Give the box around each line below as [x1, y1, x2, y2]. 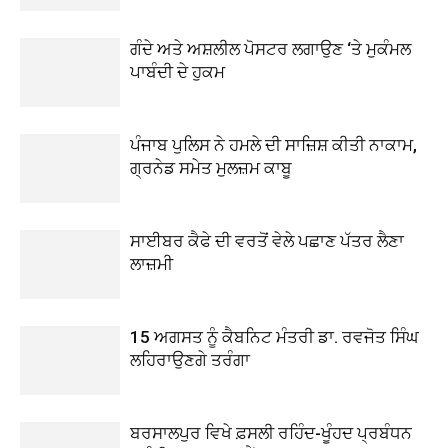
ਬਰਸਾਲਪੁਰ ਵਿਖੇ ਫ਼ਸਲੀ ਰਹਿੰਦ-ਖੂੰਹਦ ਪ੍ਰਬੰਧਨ [130, 423, 412, 443]
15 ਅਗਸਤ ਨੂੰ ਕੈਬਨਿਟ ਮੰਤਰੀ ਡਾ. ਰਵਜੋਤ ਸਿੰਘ [130, 327, 419, 347]
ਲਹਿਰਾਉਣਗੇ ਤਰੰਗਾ [130, 350, 250, 370]
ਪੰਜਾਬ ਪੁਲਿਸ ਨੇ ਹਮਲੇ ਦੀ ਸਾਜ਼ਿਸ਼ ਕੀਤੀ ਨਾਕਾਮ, [130, 135, 417, 155]
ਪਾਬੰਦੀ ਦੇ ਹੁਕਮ [130, 62, 225, 82]
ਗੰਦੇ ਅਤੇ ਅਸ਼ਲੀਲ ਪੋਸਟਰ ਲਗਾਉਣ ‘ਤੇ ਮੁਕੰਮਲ [130, 39, 411, 59]
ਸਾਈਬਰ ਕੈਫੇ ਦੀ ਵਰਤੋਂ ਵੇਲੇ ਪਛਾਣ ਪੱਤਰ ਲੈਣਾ [130, 231, 404, 251]
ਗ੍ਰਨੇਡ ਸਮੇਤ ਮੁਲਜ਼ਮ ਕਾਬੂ [130, 158, 292, 178]
